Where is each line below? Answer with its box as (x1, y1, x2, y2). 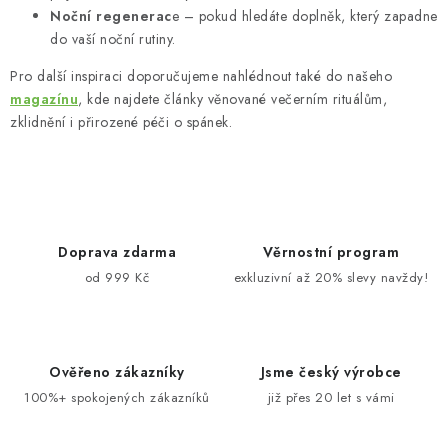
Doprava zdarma (58, 241, 176, 262)
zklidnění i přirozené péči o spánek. (10, 111, 232, 132)
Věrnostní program (262, 241, 400, 262)
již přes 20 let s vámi (267, 387, 395, 407)
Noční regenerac (50, 5, 172, 26)
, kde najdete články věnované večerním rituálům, (78, 88, 387, 109)
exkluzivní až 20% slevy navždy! (233, 267, 429, 287)
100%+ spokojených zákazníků (24, 387, 210, 407)
